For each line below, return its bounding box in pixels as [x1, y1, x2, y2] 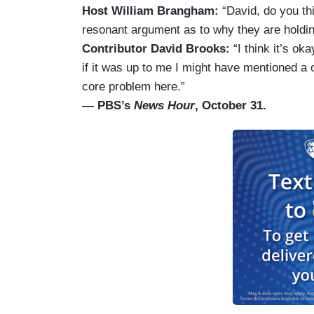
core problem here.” [82, 79, 185, 93]
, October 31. [195, 98, 266, 112]
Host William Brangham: [82, 4, 222, 18]
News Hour [134, 98, 195, 112]
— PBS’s [82, 98, 134, 112]
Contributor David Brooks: [82, 41, 230, 55]
